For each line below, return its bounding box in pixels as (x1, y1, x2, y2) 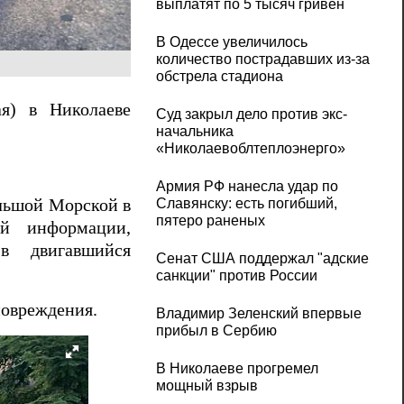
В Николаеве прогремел (155, 361, 318, 377)
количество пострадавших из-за (155, 51, 370, 68)
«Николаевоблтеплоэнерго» (155, 141, 345, 157)
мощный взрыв (155, 378, 258, 394)
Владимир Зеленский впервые (155, 306, 362, 322)
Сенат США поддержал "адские (155, 251, 369, 267)
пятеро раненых (155, 213, 265, 229)
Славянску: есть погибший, (155, 196, 337, 212)
